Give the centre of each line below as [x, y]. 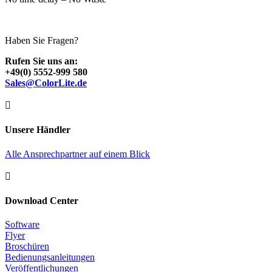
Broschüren [27, 246]
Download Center [42, 200]
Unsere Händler [38, 130]
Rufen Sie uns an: [41, 61]
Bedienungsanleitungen [50, 257]
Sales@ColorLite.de [46, 83]
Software [22, 225]
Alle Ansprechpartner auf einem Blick [77, 154]
